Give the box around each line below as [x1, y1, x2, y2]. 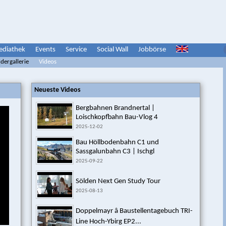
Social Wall [97, 46, 128, 53]
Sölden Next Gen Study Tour [76, 178, 160, 185]
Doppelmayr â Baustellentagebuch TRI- [76, 207, 193, 215]
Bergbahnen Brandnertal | [76, 104, 155, 112]
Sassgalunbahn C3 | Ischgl [76, 148, 154, 155]
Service [66, 46, 87, 53]
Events [35, 46, 55, 53]
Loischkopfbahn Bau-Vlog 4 [76, 114, 158, 121]
